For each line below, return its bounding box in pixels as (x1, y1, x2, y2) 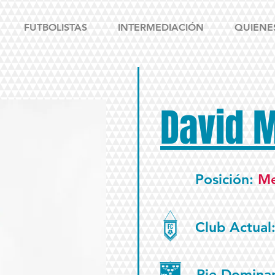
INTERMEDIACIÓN (118, 21, 204, 33)
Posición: (195, 171, 258, 188)
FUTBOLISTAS (24, 21, 87, 33)
